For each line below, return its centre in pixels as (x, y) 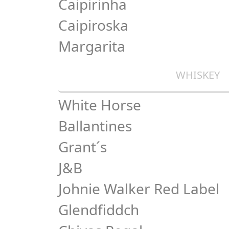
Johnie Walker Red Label (139, 189)
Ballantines (95, 126)
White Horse (100, 105)
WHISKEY (198, 75)
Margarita (92, 46)
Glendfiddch (99, 210)
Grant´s (83, 147)
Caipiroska (93, 25)
